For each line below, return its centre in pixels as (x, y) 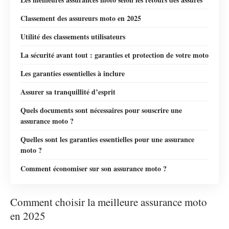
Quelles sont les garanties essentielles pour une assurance (107, 139)
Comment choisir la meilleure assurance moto (109, 202)
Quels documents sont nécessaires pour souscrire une (101, 110)
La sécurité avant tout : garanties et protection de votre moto (114, 55)
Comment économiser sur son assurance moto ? (94, 168)
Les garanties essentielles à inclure (73, 73)
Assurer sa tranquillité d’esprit (68, 91)
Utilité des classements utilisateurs (73, 36)
